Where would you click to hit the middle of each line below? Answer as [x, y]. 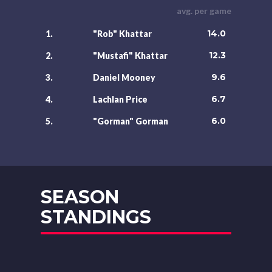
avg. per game [204, 11]
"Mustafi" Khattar [131, 56]
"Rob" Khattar [123, 34]
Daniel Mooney [124, 77]
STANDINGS [96, 217]
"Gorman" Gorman [131, 121]
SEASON [80, 197]
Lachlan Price [121, 99]
